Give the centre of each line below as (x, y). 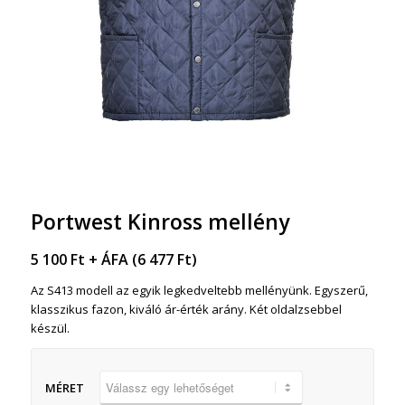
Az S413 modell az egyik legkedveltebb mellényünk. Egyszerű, (199, 290)
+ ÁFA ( (111, 259)
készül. (50, 328)
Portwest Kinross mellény (160, 221)
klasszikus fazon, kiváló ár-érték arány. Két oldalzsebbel (186, 309)
